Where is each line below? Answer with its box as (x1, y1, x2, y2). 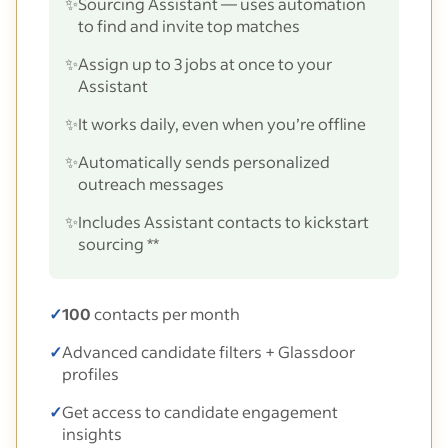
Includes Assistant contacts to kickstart (78, 210, 369, 232)
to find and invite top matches (78, 14, 300, 36)
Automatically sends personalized (78, 150, 330, 172)
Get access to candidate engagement (62, 400, 338, 422)
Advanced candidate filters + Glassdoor (62, 340, 355, 362)
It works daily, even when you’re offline (78, 112, 366, 134)
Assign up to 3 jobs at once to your (78, 52, 332, 74)
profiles (62, 362, 119, 384)
